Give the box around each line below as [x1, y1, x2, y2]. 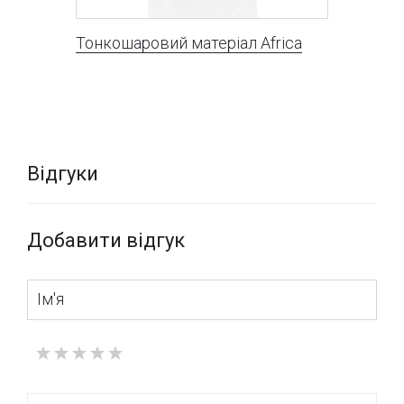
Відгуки [27, 162, 98, 186]
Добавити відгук [27, 228, 185, 252]
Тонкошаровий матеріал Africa [76, 33, 303, 53]
